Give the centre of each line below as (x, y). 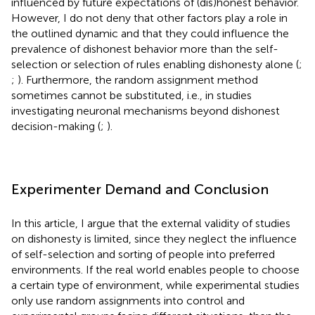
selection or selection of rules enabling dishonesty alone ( (155, 64)
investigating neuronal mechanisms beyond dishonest (146, 110)
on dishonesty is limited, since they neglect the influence (154, 238)
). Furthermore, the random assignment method (138, 79)
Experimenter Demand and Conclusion (140, 189)
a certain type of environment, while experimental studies (155, 285)
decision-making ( (56, 126)
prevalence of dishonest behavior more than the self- (145, 49)
